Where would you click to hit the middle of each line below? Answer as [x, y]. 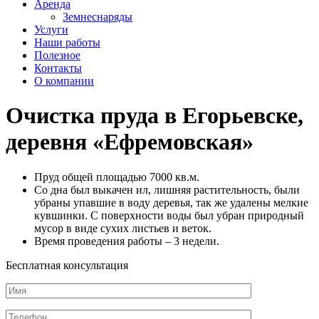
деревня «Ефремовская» [130, 142]
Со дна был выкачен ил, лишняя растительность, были [167, 189]
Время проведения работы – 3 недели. [127, 241]
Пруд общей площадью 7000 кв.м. [117, 177]
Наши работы [67, 42]
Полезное [57, 55]
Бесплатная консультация [67, 265]
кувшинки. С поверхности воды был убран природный [169, 215]
